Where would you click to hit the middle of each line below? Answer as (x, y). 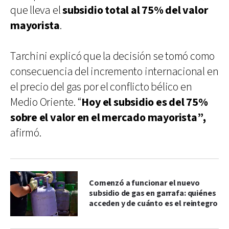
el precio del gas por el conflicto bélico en (101, 87)
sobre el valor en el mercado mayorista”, (108, 118)
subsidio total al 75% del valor (135, 10)
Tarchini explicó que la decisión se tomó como (113, 56)
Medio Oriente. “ (46, 102)
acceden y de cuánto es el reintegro (153, 203)
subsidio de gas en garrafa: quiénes (153, 193)
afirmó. (26, 133)
